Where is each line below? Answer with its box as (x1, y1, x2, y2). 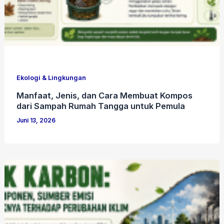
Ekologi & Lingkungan (16, 74, 86, 82)
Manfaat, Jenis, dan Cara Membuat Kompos (16, 90, 193, 101)
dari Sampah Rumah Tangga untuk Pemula (16, 101, 185, 111)
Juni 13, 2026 (16, 117, 56, 124)
